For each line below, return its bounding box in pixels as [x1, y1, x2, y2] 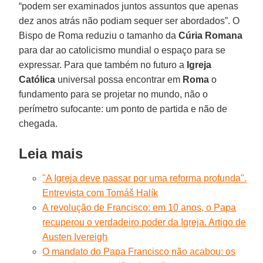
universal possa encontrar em [55, 74, 183, 85]
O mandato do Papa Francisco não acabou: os [42, 246, 236, 257]
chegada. [19, 118, 58, 129]
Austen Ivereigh [42, 231, 108, 242]
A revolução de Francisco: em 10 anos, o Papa [42, 202, 237, 213]
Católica [19, 74, 56, 85]
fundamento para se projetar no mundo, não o [19, 89, 208, 99]
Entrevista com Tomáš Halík [42, 187, 159, 198]
